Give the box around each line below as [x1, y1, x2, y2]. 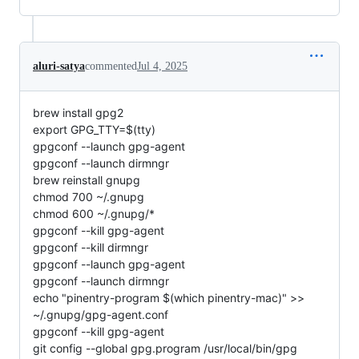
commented [85, 59, 137, 72]
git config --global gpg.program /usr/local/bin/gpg [33, 341, 297, 355]
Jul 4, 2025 [137, 59, 188, 72]
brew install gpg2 [33, 105, 123, 119]
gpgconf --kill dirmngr [33, 240, 148, 254]
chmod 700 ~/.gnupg [33, 189, 144, 204]
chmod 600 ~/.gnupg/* [33, 206, 155, 220]
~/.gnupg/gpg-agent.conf [33, 307, 168, 321]
